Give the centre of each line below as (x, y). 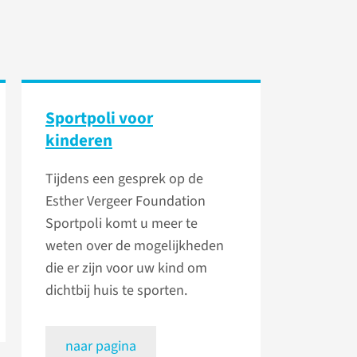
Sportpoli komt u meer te (122, 224)
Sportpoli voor (99, 118)
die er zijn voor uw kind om (126, 269)
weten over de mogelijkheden (135, 246)
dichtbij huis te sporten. (118, 291)
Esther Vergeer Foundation (126, 202)
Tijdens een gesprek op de (124, 179)
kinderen (79, 141)
